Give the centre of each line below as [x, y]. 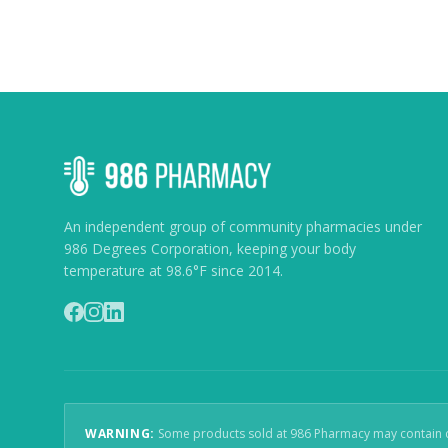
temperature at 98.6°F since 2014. [173, 270]
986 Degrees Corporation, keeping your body [210, 248]
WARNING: [120, 433]
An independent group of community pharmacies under [243, 226]
